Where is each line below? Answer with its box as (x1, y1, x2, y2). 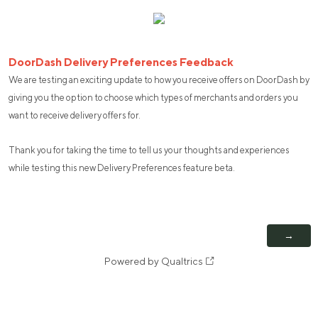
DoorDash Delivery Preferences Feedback (9, 55, 234, 70)
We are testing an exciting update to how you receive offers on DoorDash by (9, 75, 309, 86)
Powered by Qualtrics (104, 255, 203, 267)
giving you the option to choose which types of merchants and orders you (9, 92, 298, 104)
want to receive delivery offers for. (9, 110, 141, 121)
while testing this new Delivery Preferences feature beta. (9, 163, 235, 174)
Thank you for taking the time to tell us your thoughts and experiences (9, 145, 290, 156)
